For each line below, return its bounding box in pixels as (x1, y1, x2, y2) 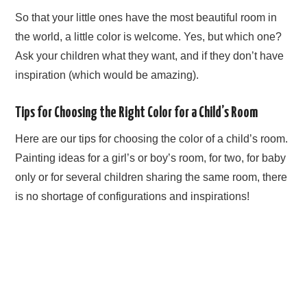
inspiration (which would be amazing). (15, 69, 199, 81)
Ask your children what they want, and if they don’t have (15, 50, 284, 62)
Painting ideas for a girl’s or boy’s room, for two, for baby (15, 152, 286, 164)
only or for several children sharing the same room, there (15, 171, 288, 184)
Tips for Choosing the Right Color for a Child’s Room (15, 106, 258, 120)
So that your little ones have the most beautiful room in (15, 12, 278, 23)
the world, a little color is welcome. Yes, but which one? (15, 31, 282, 42)
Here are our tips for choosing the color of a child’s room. (15, 133, 288, 145)
